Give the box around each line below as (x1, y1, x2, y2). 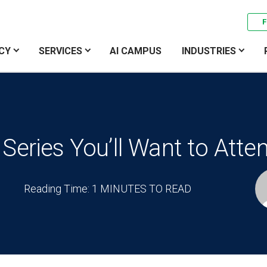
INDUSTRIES (182, 45, 237, 57)
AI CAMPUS (110, 45, 162, 57)
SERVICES (38, 45, 82, 57)
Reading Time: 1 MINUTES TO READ (23, 182, 191, 195)
